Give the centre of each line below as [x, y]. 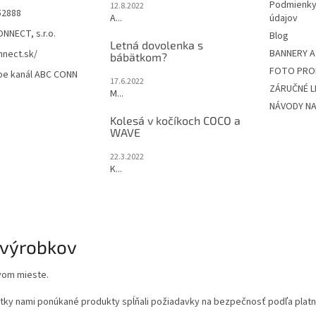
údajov [283, 19]
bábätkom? [138, 57]
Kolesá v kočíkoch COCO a [175, 121]
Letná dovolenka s [156, 45]
